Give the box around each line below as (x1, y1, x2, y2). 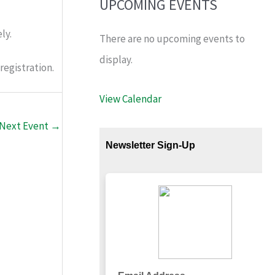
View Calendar (99, 91, 161, 106)
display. (99, 53, 133, 67)
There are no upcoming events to (99, 32, 245, 46)
